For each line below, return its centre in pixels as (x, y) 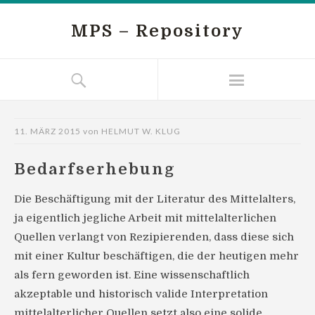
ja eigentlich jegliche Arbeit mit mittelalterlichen (145, 218)
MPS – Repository (157, 31)
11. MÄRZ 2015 (47, 131)
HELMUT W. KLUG (141, 131)
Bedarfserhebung (95, 169)
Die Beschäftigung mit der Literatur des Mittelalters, (155, 199)
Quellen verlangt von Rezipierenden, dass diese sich (154, 237)
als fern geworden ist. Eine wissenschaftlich (132, 275)
